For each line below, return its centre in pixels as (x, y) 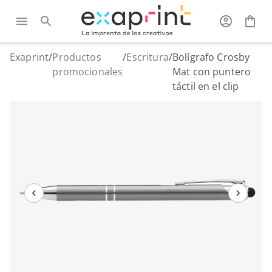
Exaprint (29, 57)
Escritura (148, 57)
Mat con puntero (212, 72)
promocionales (88, 72)
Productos (77, 57)
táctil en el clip (206, 86)
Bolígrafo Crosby (211, 57)
